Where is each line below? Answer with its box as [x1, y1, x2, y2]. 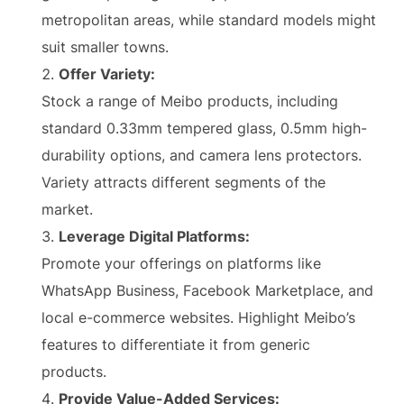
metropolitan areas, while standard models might [41, 11, 376, 29]
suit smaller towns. [41, 38, 169, 56]
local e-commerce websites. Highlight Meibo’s [41, 308, 355, 326]
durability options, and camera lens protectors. [41, 146, 362, 164]
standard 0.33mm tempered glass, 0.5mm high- [41, 119, 367, 137]
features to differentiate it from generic [41, 335, 310, 353]
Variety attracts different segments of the [41, 173, 326, 191]
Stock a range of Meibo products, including [41, 92, 338, 110]
